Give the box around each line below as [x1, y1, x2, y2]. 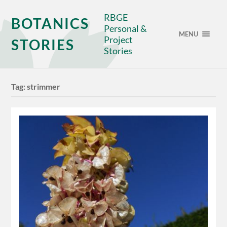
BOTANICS [11, 15, 90, 32]
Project [104, 34, 133, 45]
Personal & [104, 23, 147, 34]
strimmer [27, 82, 61, 92]
